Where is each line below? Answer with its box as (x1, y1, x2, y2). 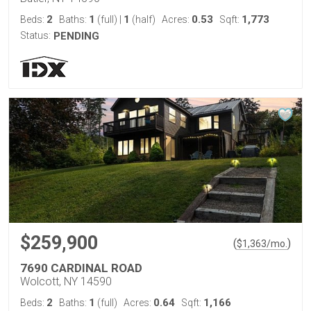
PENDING (53, 30, 99, 42)
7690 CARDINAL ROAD (20, 261, 142, 275)
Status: (20, 30, 51, 41)
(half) (130, 14, 155, 25)
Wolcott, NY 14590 (20, 275, 112, 288)
